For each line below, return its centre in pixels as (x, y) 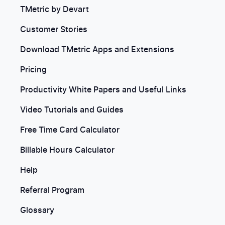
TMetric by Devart (54, 10)
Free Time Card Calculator (70, 130)
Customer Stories (54, 30)
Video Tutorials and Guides (72, 110)
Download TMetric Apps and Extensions (97, 50)
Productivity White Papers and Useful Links (103, 90)
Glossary (37, 210)
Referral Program (52, 190)
